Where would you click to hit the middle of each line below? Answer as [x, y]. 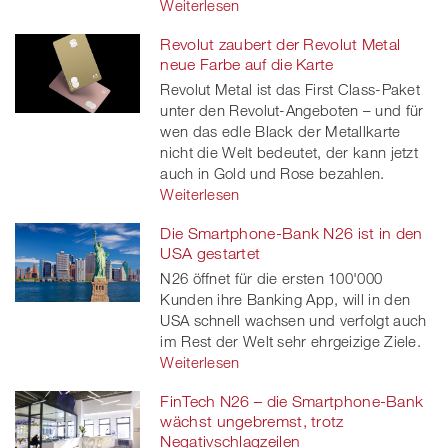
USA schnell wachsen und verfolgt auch [293, 319]
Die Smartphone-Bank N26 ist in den [291, 232]
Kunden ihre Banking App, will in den [285, 298]
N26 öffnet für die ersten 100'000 [271, 277]
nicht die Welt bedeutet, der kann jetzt [289, 151]
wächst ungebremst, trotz [252, 420]
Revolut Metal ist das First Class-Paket [290, 88]
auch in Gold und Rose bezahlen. [272, 172]
